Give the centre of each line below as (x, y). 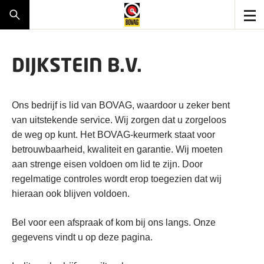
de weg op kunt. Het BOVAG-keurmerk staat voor (113, 135)
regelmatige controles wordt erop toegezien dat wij (117, 179)
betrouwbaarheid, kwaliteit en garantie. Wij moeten (117, 149)
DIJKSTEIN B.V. (77, 65)
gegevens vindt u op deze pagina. (82, 237)
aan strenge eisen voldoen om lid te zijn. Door (107, 164)
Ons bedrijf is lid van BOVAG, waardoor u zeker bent (121, 105)
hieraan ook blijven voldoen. (71, 194)
